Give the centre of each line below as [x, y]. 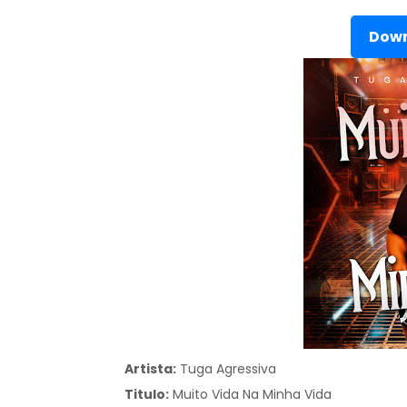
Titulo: [147, 394]
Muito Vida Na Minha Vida [250, 394]
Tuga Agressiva [228, 369]
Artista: [150, 369]
